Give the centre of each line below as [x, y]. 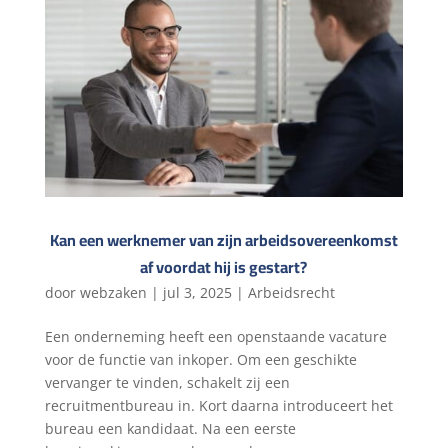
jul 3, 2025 [197, 292]
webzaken [113, 292]
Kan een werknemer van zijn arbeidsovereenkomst [223, 239]
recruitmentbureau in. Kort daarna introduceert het [218, 405]
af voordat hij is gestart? [224, 266]
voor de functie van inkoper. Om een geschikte [200, 359]
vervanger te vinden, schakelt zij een [167, 382]
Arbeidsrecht [291, 292]
